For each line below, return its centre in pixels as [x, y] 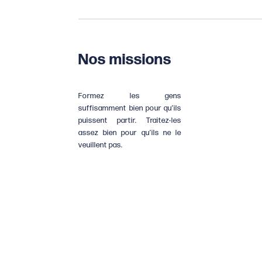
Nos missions [125, 60]
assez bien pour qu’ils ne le [130, 132]
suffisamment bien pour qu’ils [130, 108]
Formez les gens [130, 96]
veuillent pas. [101, 145]
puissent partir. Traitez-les [130, 120]
